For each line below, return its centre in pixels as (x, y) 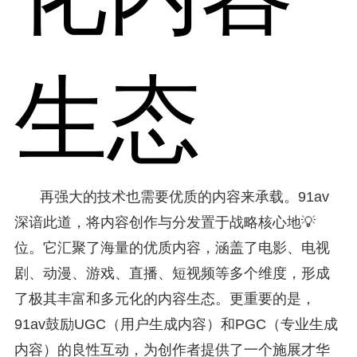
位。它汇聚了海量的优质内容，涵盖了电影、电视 (172, 247)
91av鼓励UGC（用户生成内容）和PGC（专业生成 (176, 324)
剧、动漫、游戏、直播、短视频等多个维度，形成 (172, 273)
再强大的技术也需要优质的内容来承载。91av (184, 196)
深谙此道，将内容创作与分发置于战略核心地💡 (165, 222)
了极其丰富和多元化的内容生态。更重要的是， (165, 298)
